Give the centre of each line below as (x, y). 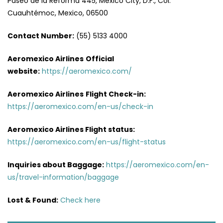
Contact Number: (41, 36)
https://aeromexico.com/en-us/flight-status (87, 142)
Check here (80, 200)
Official (100, 58)
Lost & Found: (33, 200)
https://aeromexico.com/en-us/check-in (80, 106)
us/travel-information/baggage (63, 177)
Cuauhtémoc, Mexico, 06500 (58, 13)
